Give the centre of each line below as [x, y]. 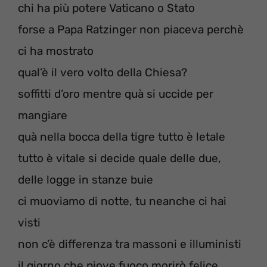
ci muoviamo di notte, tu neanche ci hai [122, 201]
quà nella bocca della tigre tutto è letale [122, 137]
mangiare [43, 116]
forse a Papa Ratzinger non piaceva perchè [131, 30]
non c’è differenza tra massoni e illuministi [130, 244]
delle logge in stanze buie [86, 180]
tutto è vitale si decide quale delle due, [119, 159]
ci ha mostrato [56, 51]
